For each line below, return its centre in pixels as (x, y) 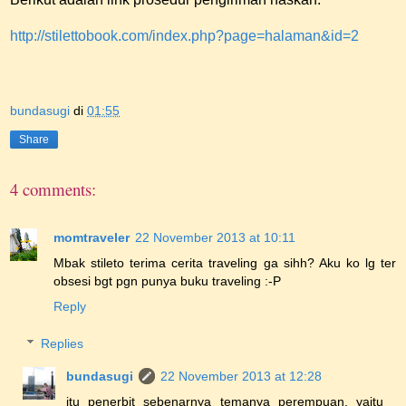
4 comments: (53, 189)
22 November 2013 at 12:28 (242, 377)
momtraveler (92, 237)
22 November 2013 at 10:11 (215, 237)
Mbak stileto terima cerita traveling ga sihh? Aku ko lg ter (225, 262)
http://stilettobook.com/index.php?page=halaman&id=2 (184, 35)
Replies (63, 344)
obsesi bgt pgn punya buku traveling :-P (167, 280)
